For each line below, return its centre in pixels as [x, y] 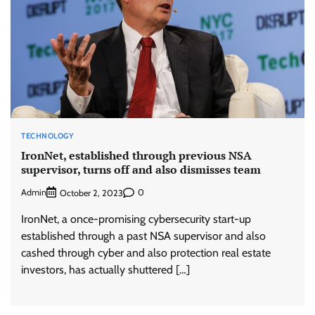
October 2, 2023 [91, 193]
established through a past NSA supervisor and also [143, 236]
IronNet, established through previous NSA [136, 156]
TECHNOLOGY [47, 135]
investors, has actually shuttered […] [105, 269]
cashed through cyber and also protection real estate [146, 252]
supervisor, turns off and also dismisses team [141, 170]
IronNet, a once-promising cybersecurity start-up [136, 219]
